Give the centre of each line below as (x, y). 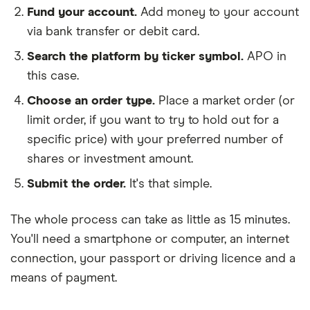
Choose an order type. (91, 101)
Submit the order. (76, 184)
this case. (53, 76)
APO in (267, 57)
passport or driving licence (185, 259)
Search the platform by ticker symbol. (135, 57)
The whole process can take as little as (120, 220)
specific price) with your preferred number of (155, 140)
